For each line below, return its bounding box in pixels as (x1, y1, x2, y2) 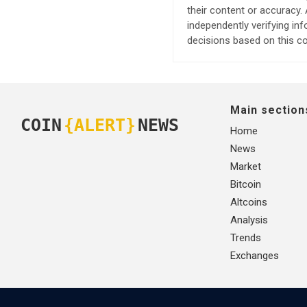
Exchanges (230, 249, 279, 262)
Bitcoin (230, 177, 261, 191)
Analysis (230, 213, 268, 226)
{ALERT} (64, 115, 136, 136)
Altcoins (230, 195, 267, 208)
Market (230, 160, 261, 173)
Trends (230, 231, 261, 244)
